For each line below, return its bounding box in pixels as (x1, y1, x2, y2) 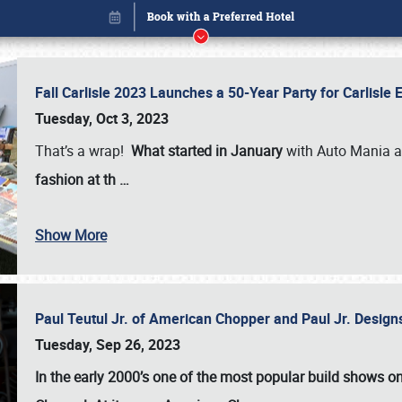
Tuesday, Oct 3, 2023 (35, 109, 169, 128)
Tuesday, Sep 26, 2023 (35, 335, 180, 354)
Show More (35, 225, 107, 245)
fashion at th (35, 170, 119, 189)
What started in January (131, 141, 283, 161)
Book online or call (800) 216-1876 (92, 328, 310, 349)
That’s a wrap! (35, 141, 131, 161)
